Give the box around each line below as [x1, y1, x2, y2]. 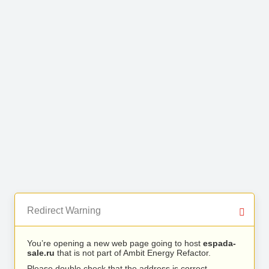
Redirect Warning [27, 205, 101, 216]
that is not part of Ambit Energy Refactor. [55, 248, 211, 258]
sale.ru [27, 248, 55, 258]
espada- [203, 238, 236, 248]
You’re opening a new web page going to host [27, 238, 203, 248]
